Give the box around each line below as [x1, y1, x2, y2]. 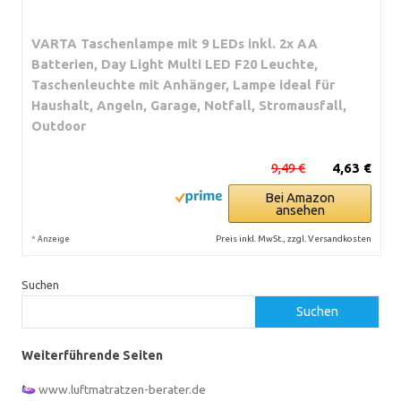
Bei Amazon [265, 189, 335, 205]
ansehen [275, 201, 325, 218]
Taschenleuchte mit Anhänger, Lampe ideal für [31, 76, 335, 92]
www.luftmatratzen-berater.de [38, 381, 206, 397]
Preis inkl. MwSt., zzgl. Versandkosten [216, 233, 371, 243]
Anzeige [38, 234, 70, 243]
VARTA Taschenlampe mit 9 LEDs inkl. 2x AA [31, 35, 318, 51]
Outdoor [31, 117, 86, 133]
